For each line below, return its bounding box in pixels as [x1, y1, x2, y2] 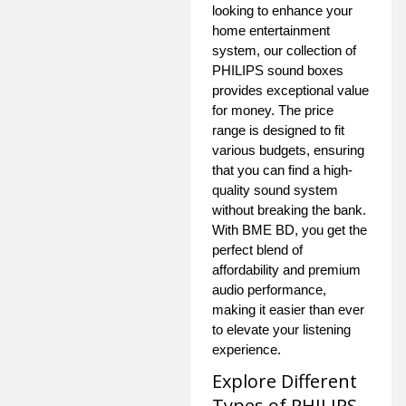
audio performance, [212, 282, 326, 298]
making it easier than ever [212, 302, 364, 318]
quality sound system [212, 182, 338, 198]
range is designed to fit [212, 122, 344, 139]
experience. [212, 342, 281, 358]
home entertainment [212, 23, 330, 39]
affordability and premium [212, 262, 361, 278]
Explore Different [212, 369, 357, 394]
